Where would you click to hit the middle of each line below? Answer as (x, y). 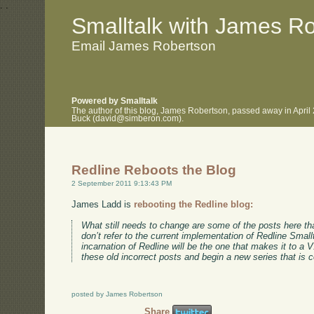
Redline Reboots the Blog (154, 170)
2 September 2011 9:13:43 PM (122, 184)
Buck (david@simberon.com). (128, 118)
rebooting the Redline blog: (194, 204)
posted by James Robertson (117, 294)
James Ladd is (103, 204)
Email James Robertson (144, 46)
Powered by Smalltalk (115, 101)
